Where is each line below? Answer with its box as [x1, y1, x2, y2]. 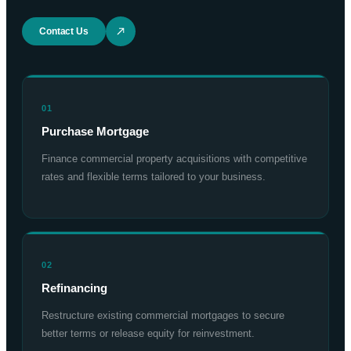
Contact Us [39, 26, 89, 38]
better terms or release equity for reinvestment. [42, 327, 255, 340]
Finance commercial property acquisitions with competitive [42, 153, 307, 165]
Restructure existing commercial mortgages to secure [42, 309, 284, 322]
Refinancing [42, 281, 107, 295]
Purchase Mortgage [42, 125, 149, 139]
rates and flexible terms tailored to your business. [42, 171, 266, 183]
